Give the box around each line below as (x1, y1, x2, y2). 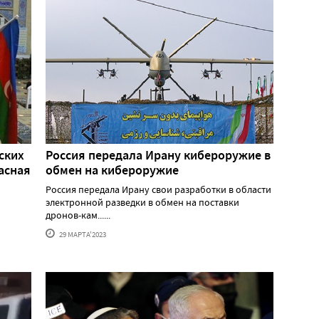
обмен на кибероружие (46, 162, 179, 179)
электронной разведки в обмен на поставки (46, 196, 239, 209)
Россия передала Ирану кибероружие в (46, 147, 271, 164)
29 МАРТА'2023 (58, 229, 106, 240)
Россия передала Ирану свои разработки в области (46, 183, 271, 197)
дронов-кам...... (46, 209, 110, 222)
